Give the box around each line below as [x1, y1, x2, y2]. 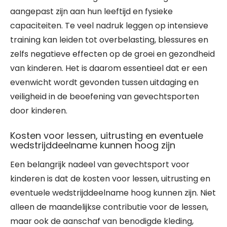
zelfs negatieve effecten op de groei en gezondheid [10, 48, 215, 60]
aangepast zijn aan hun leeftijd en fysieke [10, 6, 173, 17]
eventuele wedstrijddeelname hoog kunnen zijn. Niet [10, 187, 216, 199]
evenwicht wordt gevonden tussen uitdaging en [10, 77, 199, 88]
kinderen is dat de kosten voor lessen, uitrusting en [10, 173, 210, 184]
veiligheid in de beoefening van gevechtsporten [10, 91, 199, 102]
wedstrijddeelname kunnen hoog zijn [10, 139, 175, 152]
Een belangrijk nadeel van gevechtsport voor [10, 159, 190, 170]
